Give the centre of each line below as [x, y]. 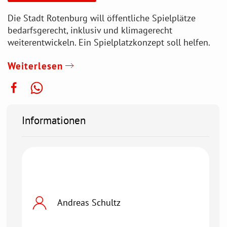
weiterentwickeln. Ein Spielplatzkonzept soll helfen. [109, 42]
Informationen [53, 120]
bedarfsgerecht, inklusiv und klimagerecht [90, 30]
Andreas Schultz [89, 202]
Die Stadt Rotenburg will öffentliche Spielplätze [102, 18]
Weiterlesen [35, 65]
